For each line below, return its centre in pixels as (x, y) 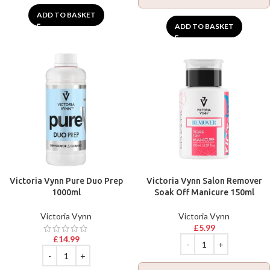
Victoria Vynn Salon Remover (204, 181)
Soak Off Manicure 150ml (204, 192)
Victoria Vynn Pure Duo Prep (66, 181)
